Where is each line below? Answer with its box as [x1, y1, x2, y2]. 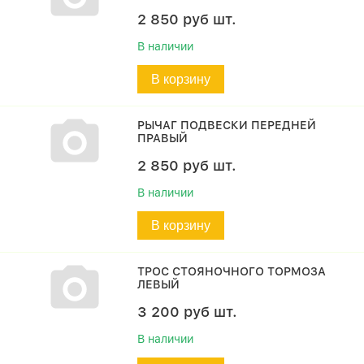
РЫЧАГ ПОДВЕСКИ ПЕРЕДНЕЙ [137, 119, 317, 132]
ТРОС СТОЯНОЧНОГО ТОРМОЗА [137, 265, 327, 278]
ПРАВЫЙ [137, 132, 188, 145]
